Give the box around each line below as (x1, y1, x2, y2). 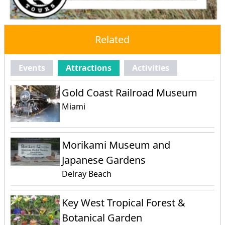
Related (95, 33, 130, 47)
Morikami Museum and (62, 138, 171, 152)
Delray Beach (62, 168, 112, 180)
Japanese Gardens (62, 153, 146, 167)
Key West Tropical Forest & (62, 196, 186, 210)
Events (19, 62, 45, 74)
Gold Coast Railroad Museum (62, 85, 198, 99)
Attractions (65, 62, 111, 74)
